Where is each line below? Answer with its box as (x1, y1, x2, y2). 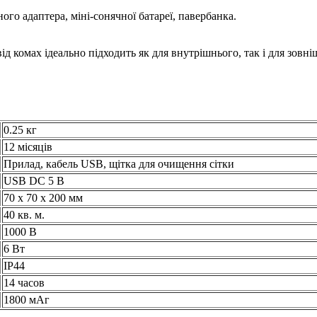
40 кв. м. (4, 208, 45, 221)
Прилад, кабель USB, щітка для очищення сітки (4, 157, 234, 170)
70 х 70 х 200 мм (4, 191, 83, 204)
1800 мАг (4, 293, 50, 306)
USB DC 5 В (4, 174, 64, 187)
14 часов (4, 276, 45, 289)
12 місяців (4, 140, 52, 153)
